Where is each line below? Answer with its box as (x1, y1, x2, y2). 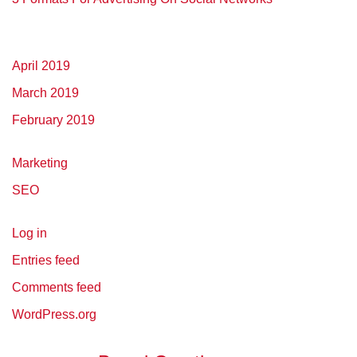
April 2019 (12, 59, 70, 73)
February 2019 (12, 113, 95, 127)
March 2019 (12, 86, 79, 100)
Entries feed (12, 253, 80, 268)
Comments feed (12, 280, 101, 295)
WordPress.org (12, 308, 96, 322)
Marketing (12, 156, 68, 171)
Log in (12, 226, 47, 241)
